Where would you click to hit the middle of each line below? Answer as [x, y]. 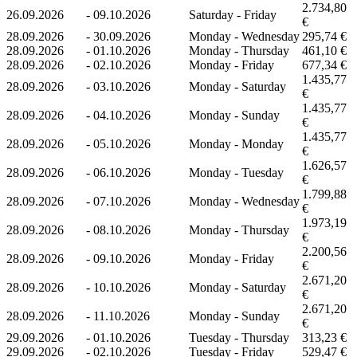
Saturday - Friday [233, 14]
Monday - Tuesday [236, 172]
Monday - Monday [236, 143]
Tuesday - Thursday [239, 337]
